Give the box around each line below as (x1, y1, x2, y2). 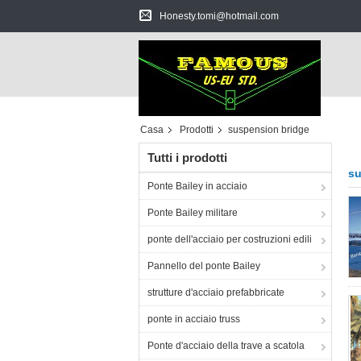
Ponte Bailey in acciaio (147, 180, 247, 192)
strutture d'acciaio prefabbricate (147, 287, 284, 298)
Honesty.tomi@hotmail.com (160, 10, 279, 22)
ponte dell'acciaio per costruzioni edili (147, 234, 312, 245)
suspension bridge (228, 124, 309, 135)
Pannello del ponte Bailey (147, 260, 260, 272)
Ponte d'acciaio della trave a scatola (147, 340, 305, 351)
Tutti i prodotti (147, 151, 227, 164)
